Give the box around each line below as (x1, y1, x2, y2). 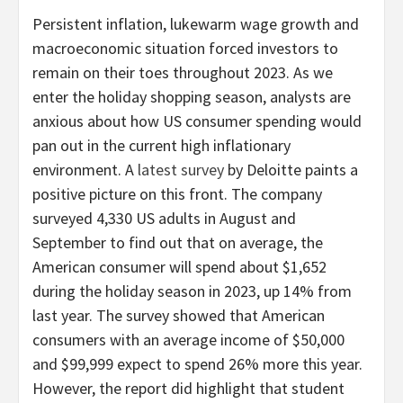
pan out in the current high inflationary (32, 134, 291, 156)
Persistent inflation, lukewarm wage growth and (32, 13, 359, 34)
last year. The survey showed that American (32, 304, 325, 326)
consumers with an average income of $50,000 (32, 328, 345, 350)
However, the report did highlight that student (32, 377, 345, 399)
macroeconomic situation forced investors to (32, 37, 338, 58)
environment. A (32, 158, 138, 180)
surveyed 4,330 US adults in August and (32, 207, 296, 228)
